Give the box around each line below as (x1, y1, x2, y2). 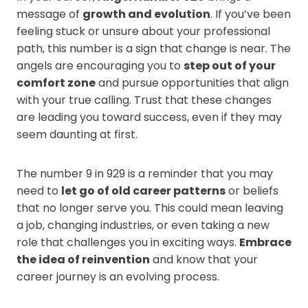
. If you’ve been (210, 5, 291, 22)
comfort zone (16, 74, 96, 91)
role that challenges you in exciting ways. (16, 234, 239, 250)
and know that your (150, 251, 258, 267)
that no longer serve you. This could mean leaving (16, 199, 283, 216)
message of (16, 5, 82, 22)
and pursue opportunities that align (96, 74, 289, 91)
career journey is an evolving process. (16, 268, 219, 285)
